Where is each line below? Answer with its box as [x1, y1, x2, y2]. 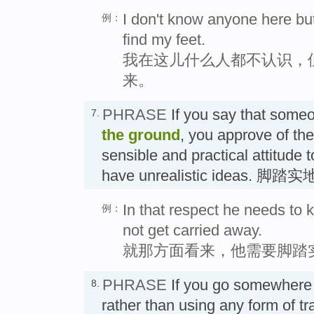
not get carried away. [123, 221, 262, 239]
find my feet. [123, 30, 205, 48]
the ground [102, 125, 180, 144]
